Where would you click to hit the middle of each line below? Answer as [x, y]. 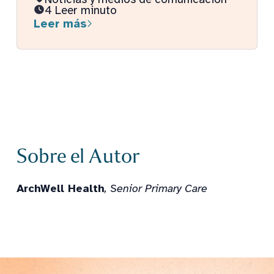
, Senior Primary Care [156, 188]
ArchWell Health [61, 188]
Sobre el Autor [78, 156]
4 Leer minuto [81, 10]
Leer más [60, 23]
